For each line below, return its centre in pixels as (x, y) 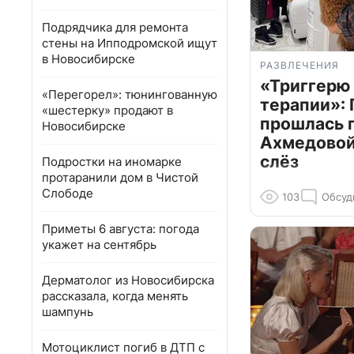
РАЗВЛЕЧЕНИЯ (299, 66)
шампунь (68, 312)
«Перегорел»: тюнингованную (130, 94)
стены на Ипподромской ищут (130, 43)
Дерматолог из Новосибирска (128, 280)
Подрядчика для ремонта (115, 27)
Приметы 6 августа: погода (121, 229)
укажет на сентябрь (99, 245)
